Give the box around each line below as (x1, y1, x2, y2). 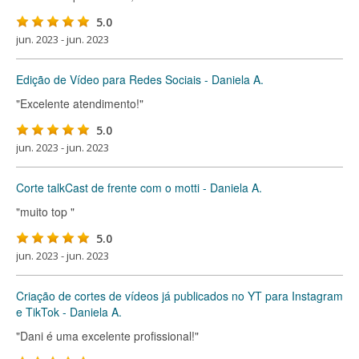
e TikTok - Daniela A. (16, 304, 122, 320)
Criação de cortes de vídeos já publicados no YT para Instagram (16, 288, 343, 304)
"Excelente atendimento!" (16, 95, 143, 111)
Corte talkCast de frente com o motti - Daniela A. (16, 179, 262, 196)
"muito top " (16, 204, 75, 220)
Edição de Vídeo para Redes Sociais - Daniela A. (16, 71, 264, 87)
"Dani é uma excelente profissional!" (16, 328, 199, 344)
